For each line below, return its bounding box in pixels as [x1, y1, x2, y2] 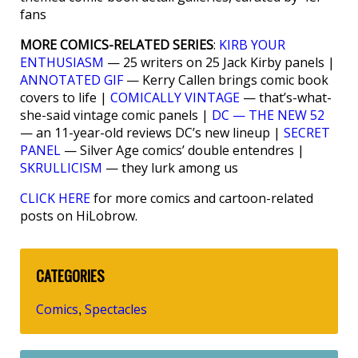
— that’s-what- [240, 88, 332, 106]
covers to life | [20, 88, 110, 106]
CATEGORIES [36, 264, 105, 286]
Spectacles [85, 300, 147, 319]
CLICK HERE [20, 189, 90, 207]
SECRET [284, 123, 330, 141]
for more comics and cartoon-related [90, 189, 313, 207]
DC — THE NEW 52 [212, 105, 324, 124]
